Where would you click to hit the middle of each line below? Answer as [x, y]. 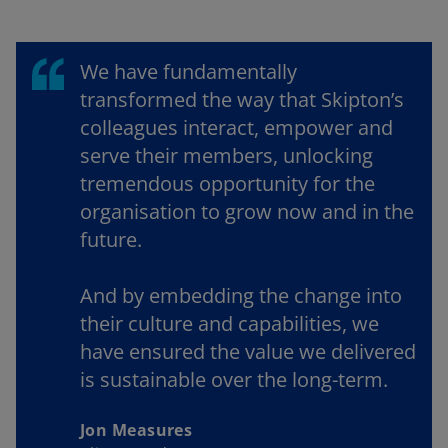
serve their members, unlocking [226, 155]
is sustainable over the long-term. [234, 379]
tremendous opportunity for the [227, 183]
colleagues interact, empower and [236, 127]
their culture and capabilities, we [229, 323]
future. [111, 239]
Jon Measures [136, 429]
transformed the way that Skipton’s [242, 99]
